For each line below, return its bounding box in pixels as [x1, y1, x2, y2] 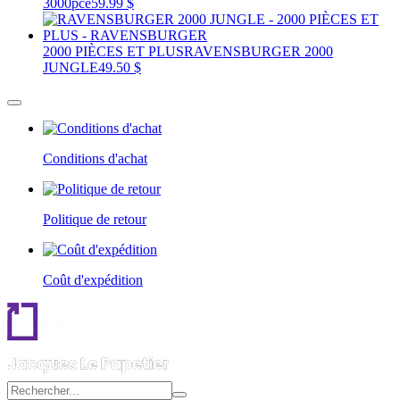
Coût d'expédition [43, 272, 143, 288]
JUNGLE [43, 60, 98, 76]
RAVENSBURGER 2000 [184, 44, 333, 60]
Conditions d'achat [43, 151, 147, 167]
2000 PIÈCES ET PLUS [43, 44, 184, 60]
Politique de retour [43, 212, 146, 228]
